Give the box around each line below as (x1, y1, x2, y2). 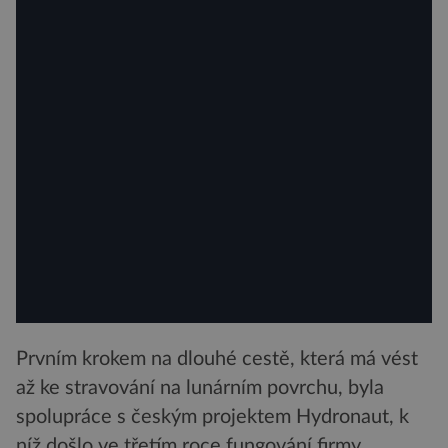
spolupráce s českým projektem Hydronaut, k (16, 407, 409, 428)
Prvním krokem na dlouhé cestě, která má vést (16, 349, 418, 370)
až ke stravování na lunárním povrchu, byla (16, 378, 384, 399)
